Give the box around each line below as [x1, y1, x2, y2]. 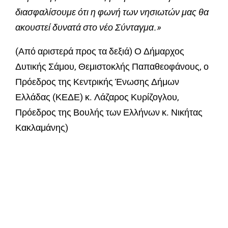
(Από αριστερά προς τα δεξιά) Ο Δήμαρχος [15, 46, 184, 57]
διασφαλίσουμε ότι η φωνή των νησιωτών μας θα [15, 7, 209, 18]
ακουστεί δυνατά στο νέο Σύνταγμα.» [15, 22, 160, 33]
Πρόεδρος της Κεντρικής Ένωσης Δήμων [15, 76, 179, 88]
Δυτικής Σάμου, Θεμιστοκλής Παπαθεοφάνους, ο [15, 61, 211, 72]
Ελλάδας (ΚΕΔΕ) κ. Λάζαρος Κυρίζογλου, [15, 92, 179, 103]
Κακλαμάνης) [15, 122, 68, 133]
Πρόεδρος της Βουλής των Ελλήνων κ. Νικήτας [15, 107, 203, 118]
